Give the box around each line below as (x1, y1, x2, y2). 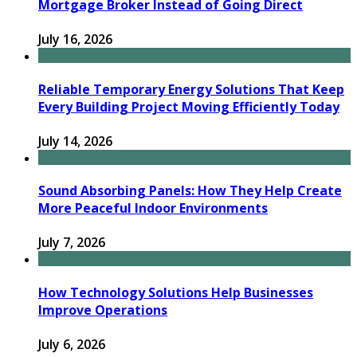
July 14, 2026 (38, 131, 112, 150)
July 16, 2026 (38, 30, 112, 49)
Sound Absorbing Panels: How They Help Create (38, 182, 342, 200)
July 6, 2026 (38, 335, 105, 353)
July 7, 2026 (38, 233, 105, 252)
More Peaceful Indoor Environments (38, 199, 268, 218)
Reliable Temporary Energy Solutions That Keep (38, 80, 344, 98)
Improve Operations (38, 300, 167, 319)
